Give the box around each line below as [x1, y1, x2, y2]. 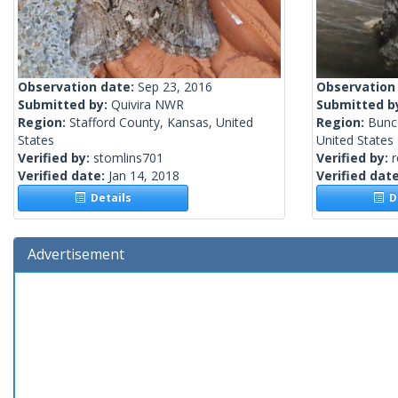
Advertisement [28, 244, 124, 265]
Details [85, 190, 132, 206]
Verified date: [18, 167, 108, 185]
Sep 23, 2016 [138, 78, 212, 96]
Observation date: [18, 78, 138, 96]
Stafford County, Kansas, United [69, 114, 253, 131]
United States [316, 131, 394, 149]
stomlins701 [93, 149, 163, 167]
